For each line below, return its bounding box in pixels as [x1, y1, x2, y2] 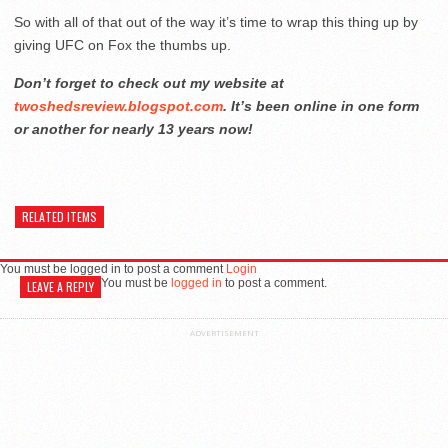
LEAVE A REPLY [27, 277, 94, 295]
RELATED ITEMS [22, 207, 97, 225]
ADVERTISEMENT [189, 326, 259, 338]
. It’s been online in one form [223, 97, 419, 114]
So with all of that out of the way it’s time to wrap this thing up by [14, 13, 418, 30]
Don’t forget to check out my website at [14, 74, 284, 91]
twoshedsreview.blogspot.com [14, 97, 223, 114]
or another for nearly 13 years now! [14, 120, 253, 137]
